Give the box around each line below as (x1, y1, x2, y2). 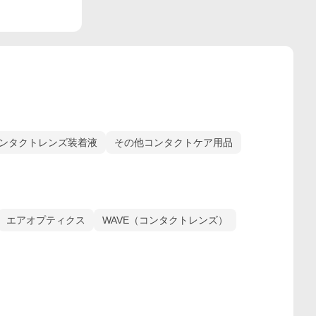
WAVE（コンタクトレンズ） (102, 214, 228, 226)
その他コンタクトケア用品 (114, 137, 233, 148)
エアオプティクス (6, 214, 85, 226)
